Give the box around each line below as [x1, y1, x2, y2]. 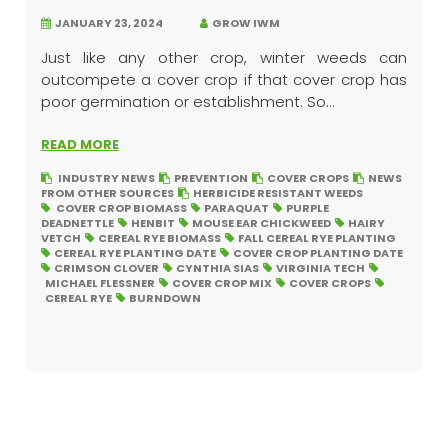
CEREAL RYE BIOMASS [97, 230, 221, 246]
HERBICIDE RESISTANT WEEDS [192, 185, 363, 201]
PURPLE [285, 200, 329, 216]
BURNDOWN [128, 290, 201, 306]
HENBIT [130, 215, 175, 231]
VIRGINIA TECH [275, 260, 365, 276]
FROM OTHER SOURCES [40, 185, 174, 201]
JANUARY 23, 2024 [50, 15, 163, 31]
